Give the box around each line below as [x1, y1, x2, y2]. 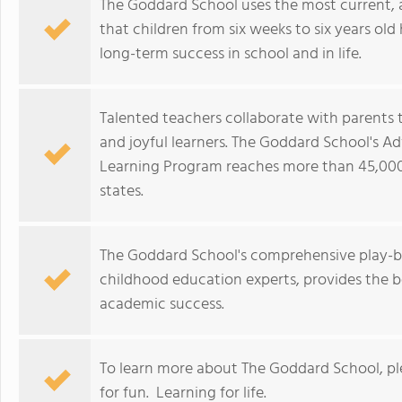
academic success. [100, 292, 224, 318]
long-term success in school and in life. [100, 41, 362, 67]
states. [100, 179, 144, 205]
